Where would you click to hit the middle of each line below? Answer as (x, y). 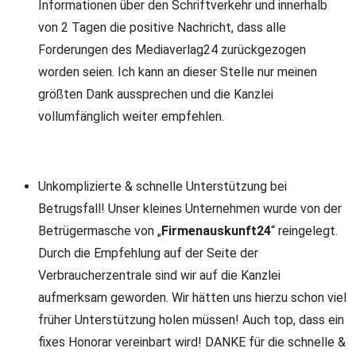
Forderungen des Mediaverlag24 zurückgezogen (172, 50)
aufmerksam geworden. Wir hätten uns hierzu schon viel (192, 298)
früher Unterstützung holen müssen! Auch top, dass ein (191, 320)
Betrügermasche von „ (100, 231)
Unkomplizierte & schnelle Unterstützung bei (163, 186)
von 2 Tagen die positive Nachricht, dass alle (162, 27)
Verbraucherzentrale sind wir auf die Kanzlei (159, 275)
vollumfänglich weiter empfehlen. (131, 116)
